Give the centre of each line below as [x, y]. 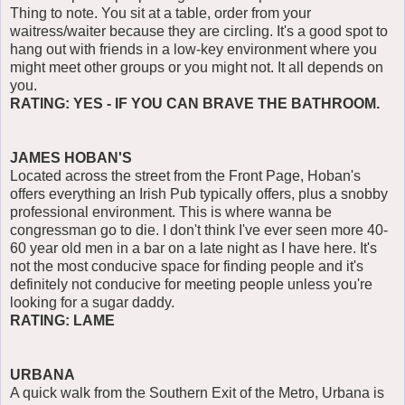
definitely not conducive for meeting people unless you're [191, 285]
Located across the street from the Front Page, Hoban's [185, 176]
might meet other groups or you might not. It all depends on [197, 68]
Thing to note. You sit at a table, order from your [160, 14]
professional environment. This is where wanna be [171, 212]
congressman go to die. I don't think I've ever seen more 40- [199, 231]
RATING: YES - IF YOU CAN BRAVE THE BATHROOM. [195, 104]
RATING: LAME [62, 321]
